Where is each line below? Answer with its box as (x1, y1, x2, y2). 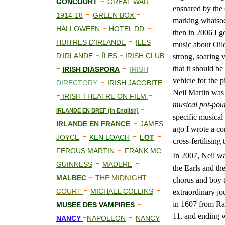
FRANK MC (125, 147, 161, 155)
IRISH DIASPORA (62, 65, 120, 73)
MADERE (102, 160, 132, 168)
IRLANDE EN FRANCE (56, 120, 130, 128)
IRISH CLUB (123, 52, 164, 60)
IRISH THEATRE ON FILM (60, 92, 148, 100)
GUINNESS (56, 160, 92, 168)
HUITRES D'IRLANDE (56, 38, 126, 46)
